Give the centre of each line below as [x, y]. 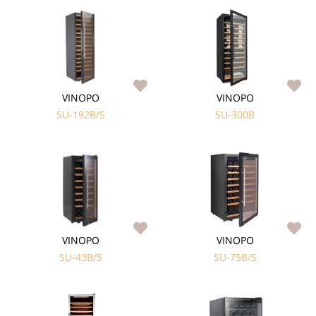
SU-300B [235, 114]
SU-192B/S [81, 114]
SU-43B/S [81, 257]
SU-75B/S [235, 257]
